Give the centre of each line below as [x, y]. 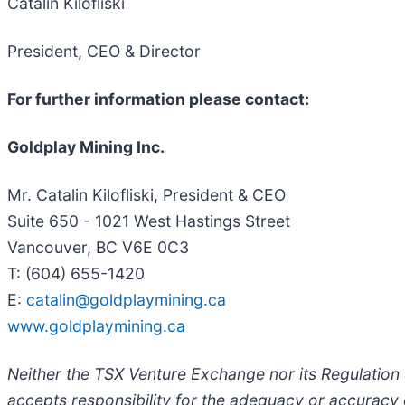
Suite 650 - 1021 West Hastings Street [149, 221]
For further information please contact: [158, 99]
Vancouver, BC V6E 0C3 [98, 247]
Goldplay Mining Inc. [86, 146]
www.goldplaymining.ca [96, 325]
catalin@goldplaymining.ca [126, 299]
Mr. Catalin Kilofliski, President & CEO [146, 194]
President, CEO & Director [104, 51]
